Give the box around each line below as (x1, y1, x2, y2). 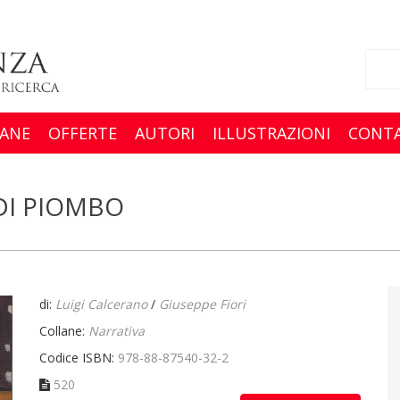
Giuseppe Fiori (159, 295, 246, 312)
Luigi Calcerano (55, 295, 147, 312)
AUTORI (135, 121, 195, 144)
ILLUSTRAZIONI (212, 121, 330, 144)
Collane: (39, 321, 88, 339)
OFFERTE (48, 121, 117, 144)
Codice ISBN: (39, 348, 118, 366)
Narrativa (88, 321, 145, 339)
